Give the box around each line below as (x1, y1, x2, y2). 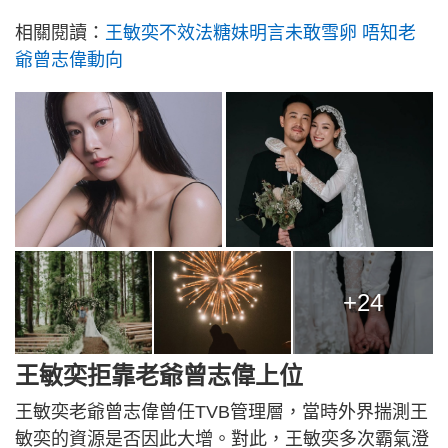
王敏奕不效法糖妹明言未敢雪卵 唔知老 (105, 22, 416, 43)
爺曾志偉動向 (15, 49, 123, 70)
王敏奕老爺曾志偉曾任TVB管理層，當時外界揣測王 (15, 401, 428, 422)
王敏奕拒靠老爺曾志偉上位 (15, 361, 303, 389)
